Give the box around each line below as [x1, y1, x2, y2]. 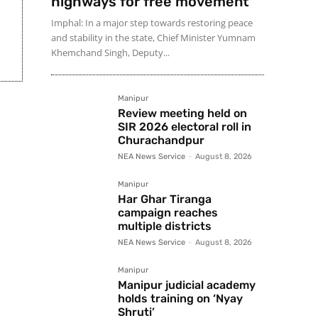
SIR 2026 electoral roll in [118, 120, 251, 134]
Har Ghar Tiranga [118, 192, 212, 207]
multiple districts [118, 219, 212, 234]
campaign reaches [118, 206, 218, 220]
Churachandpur [118, 133, 204, 148]
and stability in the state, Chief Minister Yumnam [51, 31, 256, 45]
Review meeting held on [118, 106, 247, 121]
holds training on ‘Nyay [118, 292, 243, 306]
